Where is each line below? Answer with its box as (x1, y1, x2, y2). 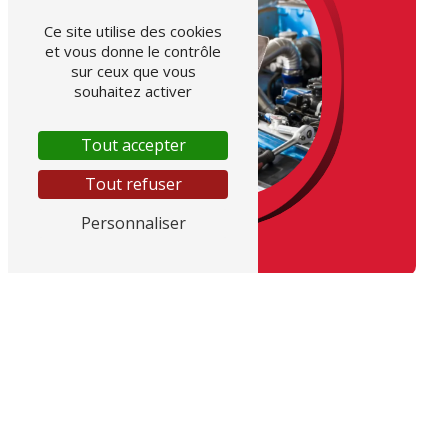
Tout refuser (84, 173, 182, 195)
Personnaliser (80, 212, 186, 234)
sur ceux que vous (70, 61, 196, 81)
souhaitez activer (74, 81, 192, 101)
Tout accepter (80, 134, 186, 156)
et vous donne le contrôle (45, 41, 221, 61)
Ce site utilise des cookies (44, 21, 222, 41)
